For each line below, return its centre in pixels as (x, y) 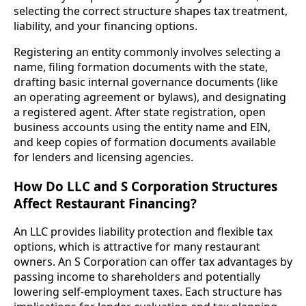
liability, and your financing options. (106, 26)
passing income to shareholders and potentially (137, 277)
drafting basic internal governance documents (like (146, 82)
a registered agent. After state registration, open (140, 112)
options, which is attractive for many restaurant (137, 247)
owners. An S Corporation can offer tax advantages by (153, 262)
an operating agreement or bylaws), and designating (150, 97)
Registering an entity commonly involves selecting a (147, 52)
